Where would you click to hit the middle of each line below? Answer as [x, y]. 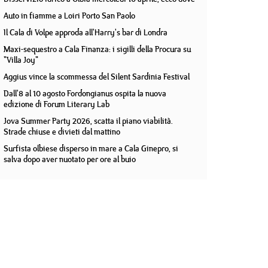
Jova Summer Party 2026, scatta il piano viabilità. [88, 121]
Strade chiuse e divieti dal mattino [62, 132]
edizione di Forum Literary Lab [57, 104]
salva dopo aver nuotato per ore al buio [70, 159]
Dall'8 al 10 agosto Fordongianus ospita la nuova [85, 93]
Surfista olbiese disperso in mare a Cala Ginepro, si [91, 148]
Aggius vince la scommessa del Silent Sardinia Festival [97, 77]
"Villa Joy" [21, 60]
